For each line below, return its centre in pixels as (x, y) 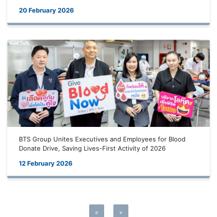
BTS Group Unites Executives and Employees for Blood (102, 139)
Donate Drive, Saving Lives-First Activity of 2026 (92, 148)
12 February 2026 (46, 163)
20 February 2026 (46, 10)
